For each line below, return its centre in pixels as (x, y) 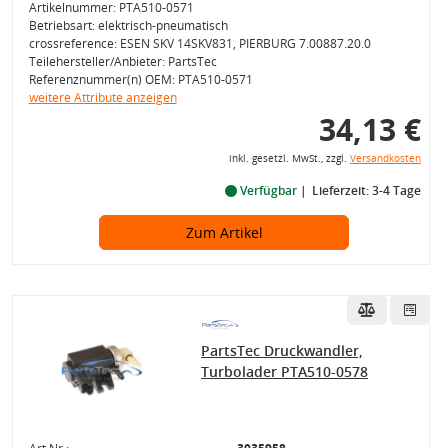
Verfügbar (268, 190)
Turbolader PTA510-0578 (285, 371)
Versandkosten (385, 158)
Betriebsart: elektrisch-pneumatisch (128, 25)
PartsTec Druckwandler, (282, 350)
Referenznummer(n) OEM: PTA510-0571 (140, 79)
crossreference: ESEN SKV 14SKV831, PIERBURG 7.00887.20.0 (199, 43)
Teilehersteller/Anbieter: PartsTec (122, 61)
